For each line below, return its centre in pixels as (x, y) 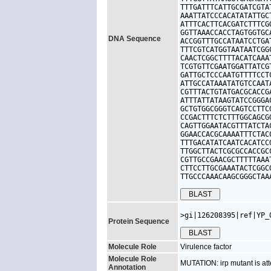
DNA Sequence (135, 39)
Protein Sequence (139, 221)
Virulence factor (206, 247)
